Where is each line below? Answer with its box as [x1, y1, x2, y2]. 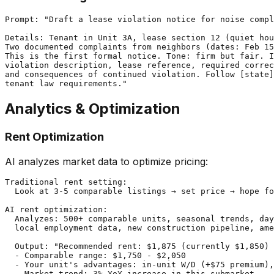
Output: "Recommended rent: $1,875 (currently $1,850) [5, 242, 269, 251]
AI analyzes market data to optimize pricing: [5, 155, 208, 168]
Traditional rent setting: [5, 177, 127, 187]
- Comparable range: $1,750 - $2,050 [5, 251, 186, 261]
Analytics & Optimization [5, 100, 180, 118]
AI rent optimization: [5, 205, 108, 215]
